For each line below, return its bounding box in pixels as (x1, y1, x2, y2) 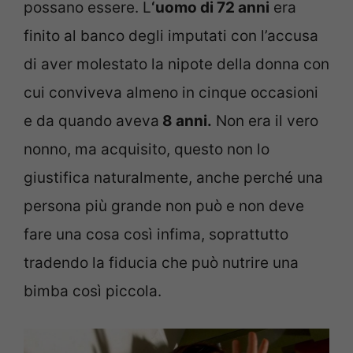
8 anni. (159, 112, 212, 131)
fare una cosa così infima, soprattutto (24, 225, 288, 244)
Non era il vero (212, 112, 318, 131)
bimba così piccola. (24, 282, 162, 301)
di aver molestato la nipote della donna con (24, 55, 329, 74)
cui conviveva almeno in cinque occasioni (24, 84, 318, 102)
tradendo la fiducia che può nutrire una (24, 254, 299, 273)
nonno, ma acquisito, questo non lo (24, 140, 269, 159)
